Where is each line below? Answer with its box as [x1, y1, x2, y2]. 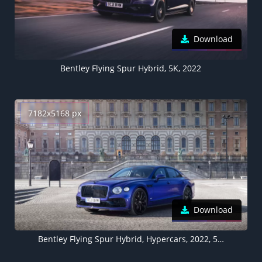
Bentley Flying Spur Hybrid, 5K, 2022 [60, 63, 202, 74]
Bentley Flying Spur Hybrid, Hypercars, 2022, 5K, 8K [217, 233, 224, 244]
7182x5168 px [28, 108, 81, 119]
